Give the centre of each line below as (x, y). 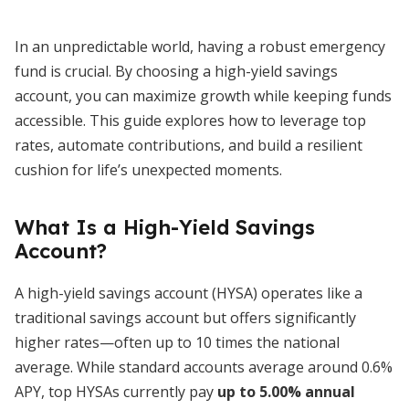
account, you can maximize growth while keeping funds (203, 96)
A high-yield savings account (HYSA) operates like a (189, 293)
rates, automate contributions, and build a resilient (189, 145)
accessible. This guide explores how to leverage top (190, 121)
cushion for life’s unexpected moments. (148, 170)
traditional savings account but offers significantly (185, 318)
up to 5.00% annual (286, 392)
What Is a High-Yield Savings (165, 227)
